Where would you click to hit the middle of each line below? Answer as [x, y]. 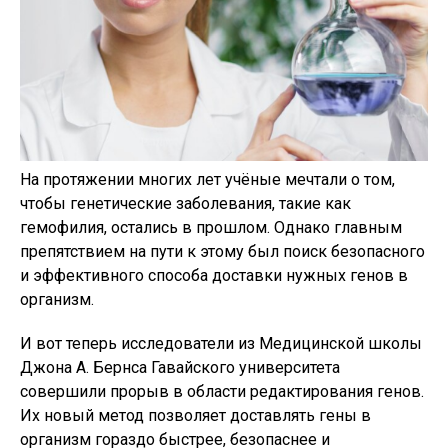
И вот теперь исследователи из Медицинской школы [221, 344]
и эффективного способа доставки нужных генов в [214, 276]
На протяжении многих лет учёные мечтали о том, [207, 180]
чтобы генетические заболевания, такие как [185, 204]
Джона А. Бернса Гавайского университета [180, 368]
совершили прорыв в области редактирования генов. [222, 392]
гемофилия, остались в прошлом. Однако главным [211, 228]
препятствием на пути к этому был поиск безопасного [222, 252]
